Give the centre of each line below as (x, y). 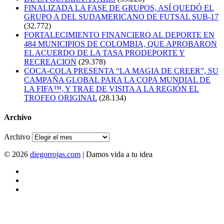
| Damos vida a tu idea (116, 154)
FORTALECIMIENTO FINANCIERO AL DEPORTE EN (119, 34)
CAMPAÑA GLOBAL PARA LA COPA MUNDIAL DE (117, 79)
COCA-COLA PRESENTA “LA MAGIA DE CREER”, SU (121, 70)
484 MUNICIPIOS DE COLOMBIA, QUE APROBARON (120, 43)
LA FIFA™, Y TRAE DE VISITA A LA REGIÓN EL (111, 88)
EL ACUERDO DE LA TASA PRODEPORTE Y (104, 52)
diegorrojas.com (55, 154)
